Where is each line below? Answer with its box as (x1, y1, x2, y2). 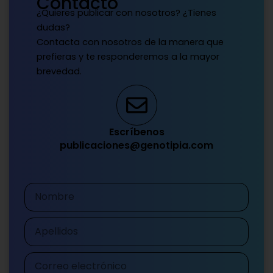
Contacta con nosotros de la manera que (37, 35, 224, 48)
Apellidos (24, 218, 62, 230)
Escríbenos (108, 124, 165, 139)
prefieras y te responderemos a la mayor (37, 50, 219, 63)
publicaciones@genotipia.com (60, 138, 213, 152)
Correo (24, 253, 52, 264)
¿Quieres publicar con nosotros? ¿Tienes (37, 6, 216, 19)
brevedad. (37, 65, 82, 77)
